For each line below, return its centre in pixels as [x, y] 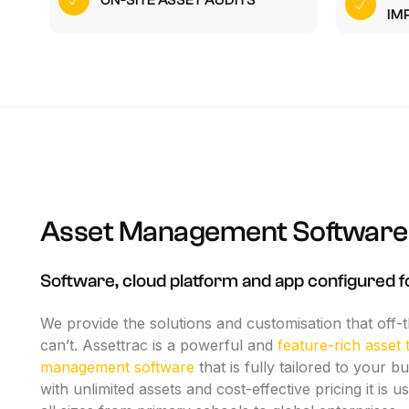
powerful [211, 345]
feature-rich [319, 345]
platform [204, 280]
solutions [180, 323]
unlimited [103, 388]
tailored [304, 367]
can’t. [58, 345]
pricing [338, 388]
